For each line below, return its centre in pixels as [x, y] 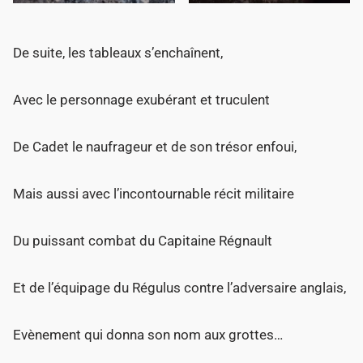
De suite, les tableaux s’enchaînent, [118, 52]
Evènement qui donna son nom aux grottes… [148, 334]
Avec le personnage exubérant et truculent [142, 99]
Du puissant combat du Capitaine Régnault [143, 240]
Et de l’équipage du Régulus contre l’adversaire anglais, [180, 287]
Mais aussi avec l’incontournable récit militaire [154, 193]
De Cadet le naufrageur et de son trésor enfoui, [155, 146]
